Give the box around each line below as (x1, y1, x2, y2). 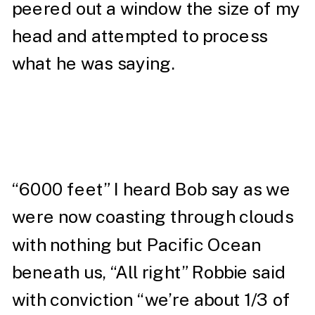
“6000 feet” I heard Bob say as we (11, 179, 291, 200)
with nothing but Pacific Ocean (11, 233, 262, 255)
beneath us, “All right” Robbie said (11, 262, 286, 283)
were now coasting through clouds (11, 206, 294, 228)
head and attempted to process (11, 25, 268, 46)
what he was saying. (11, 53, 179, 74)
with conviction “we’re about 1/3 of (11, 289, 291, 310)
